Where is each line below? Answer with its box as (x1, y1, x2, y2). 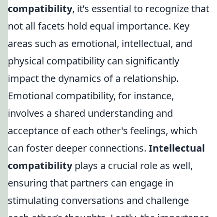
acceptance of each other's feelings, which (8, 124, 197, 137)
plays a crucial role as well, (72, 159, 193, 172)
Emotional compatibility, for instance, (8, 89, 174, 102)
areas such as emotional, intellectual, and (8, 37, 192, 50)
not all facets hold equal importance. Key (8, 19, 189, 32)
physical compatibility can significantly (8, 54, 179, 67)
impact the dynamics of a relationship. (8, 72, 179, 85)
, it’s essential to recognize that (72, 2, 209, 15)
